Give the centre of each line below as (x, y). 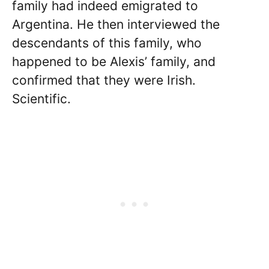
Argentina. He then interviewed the (116, 25)
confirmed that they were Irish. (104, 80)
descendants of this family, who (107, 43)
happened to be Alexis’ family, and (114, 62)
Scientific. (41, 99)
